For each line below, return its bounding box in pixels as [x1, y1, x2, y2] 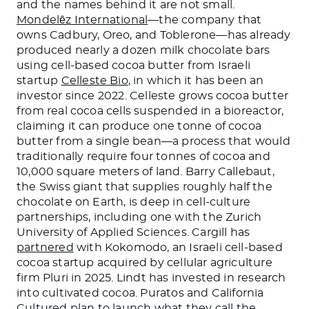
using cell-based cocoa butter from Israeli [17, 59, 251, 71]
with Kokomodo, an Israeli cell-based [73, 241, 283, 253]
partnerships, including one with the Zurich [17, 211, 262, 223]
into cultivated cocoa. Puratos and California [17, 287, 264, 299]
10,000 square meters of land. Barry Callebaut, [17, 166, 275, 177]
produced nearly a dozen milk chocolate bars [17, 44, 270, 56]
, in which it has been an [128, 74, 264, 86]
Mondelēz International [17, 14, 148, 26]
